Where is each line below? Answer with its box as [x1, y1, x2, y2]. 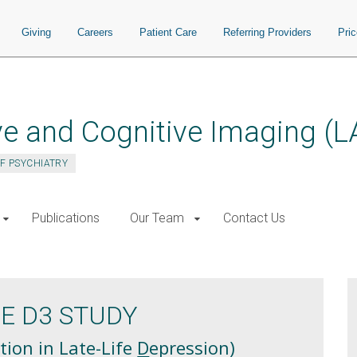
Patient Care [139, 26, 197, 38]
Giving [22, 26, 51, 38]
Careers [77, 26, 113, 38]
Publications [32, 210, 100, 226]
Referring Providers [223, 26, 312, 38]
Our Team [130, 210, 184, 226]
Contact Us [223, 210, 285, 226]
